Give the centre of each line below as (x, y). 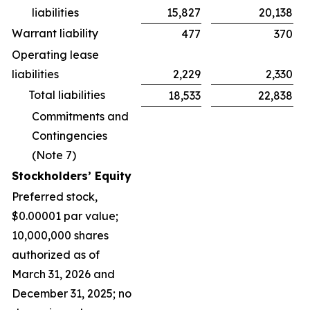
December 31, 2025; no (72, 293)
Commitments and (80, 116)
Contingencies (70, 136)
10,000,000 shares (60, 235)
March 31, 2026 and (63, 274)
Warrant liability (55, 33)
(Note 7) (54, 155)
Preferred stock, (55, 197)
